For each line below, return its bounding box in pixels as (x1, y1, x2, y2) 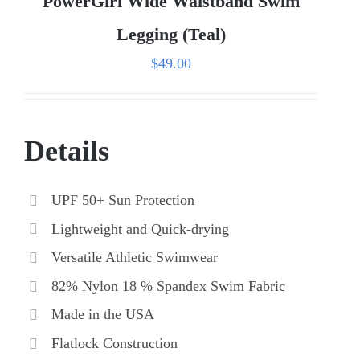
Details (24, 134, 109, 167)
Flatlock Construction (51, 334, 178, 351)
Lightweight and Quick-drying (51, 220, 229, 237)
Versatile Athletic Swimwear (51, 249, 218, 266)
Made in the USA (51, 306, 154, 323)
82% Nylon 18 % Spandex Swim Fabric (51, 277, 285, 294)
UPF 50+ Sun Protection (51, 191, 194, 208)
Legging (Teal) (116, 24, 226, 44)
